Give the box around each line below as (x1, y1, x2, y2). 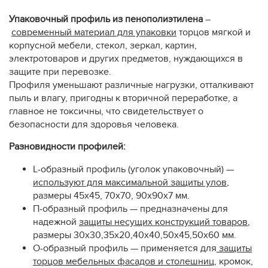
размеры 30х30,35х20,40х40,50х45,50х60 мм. (33, 229, 236, 242)
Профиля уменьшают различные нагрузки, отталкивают (9, 79, 254, 92)
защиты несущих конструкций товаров (79, 216, 248, 229)
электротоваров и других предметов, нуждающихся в (9, 53, 243, 65)
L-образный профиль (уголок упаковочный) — (33, 163, 234, 176)
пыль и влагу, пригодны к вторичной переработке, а (9, 92, 237, 105)
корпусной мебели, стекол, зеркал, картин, (9, 39, 197, 52)
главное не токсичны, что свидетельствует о (9, 105, 203, 118)
